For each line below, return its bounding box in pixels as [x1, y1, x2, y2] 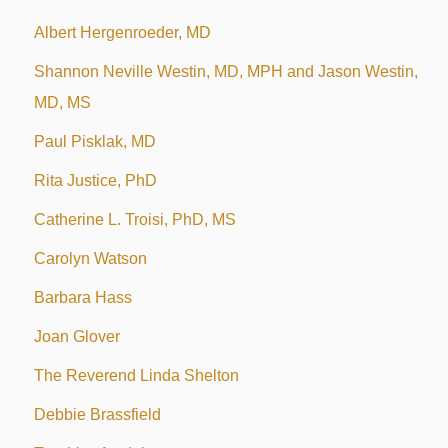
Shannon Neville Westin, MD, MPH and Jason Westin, [33, 63, 418, 81]
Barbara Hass [33, 289, 132, 307]
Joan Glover [33, 328, 120, 346]
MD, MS [33, 94, 91, 112]
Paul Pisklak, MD [33, 133, 156, 151]
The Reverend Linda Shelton [33, 367, 239, 385]
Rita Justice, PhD [33, 172, 157, 190]
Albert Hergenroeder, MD [33, 24, 211, 42]
